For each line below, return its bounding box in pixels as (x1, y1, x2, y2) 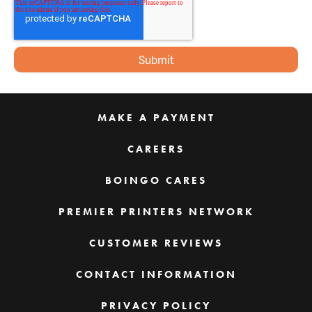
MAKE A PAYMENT (97, 110, 215, 125)
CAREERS (127, 141, 185, 156)
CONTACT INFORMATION (75, 267, 237, 281)
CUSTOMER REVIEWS (89, 235, 223, 250)
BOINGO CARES (105, 173, 207, 187)
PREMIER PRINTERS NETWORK (58, 204, 254, 219)
